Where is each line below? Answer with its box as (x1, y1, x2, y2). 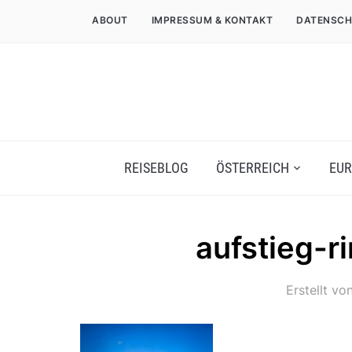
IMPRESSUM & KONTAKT (151, 14, 273, 26)
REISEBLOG (123, 159, 189, 176)
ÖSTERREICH (215, 159, 289, 176)
